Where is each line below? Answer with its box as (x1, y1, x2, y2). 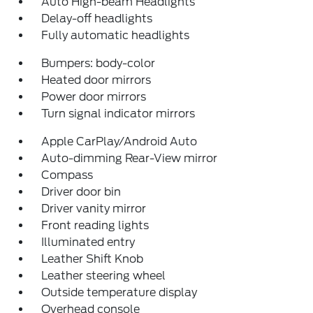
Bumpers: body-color (41, 56, 156, 70)
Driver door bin (41, 184, 122, 198)
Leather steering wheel (41, 268, 166, 282)
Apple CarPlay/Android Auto (41, 134, 198, 148)
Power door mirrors (41, 89, 147, 103)
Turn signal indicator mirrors (41, 106, 196, 120)
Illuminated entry (41, 235, 136, 249)
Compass (41, 168, 94, 182)
